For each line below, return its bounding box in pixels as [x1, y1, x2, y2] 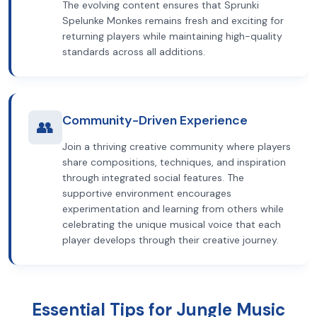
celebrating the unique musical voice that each [62, 218, 281, 231]
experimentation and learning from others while [62, 202, 284, 215]
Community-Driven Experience [62, 112, 248, 129]
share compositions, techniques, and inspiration [62, 156, 286, 168]
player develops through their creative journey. [62, 234, 279, 246]
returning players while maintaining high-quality [62, 30, 282, 42]
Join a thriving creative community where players [62, 140, 291, 153]
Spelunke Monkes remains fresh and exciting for [62, 14, 284, 27]
